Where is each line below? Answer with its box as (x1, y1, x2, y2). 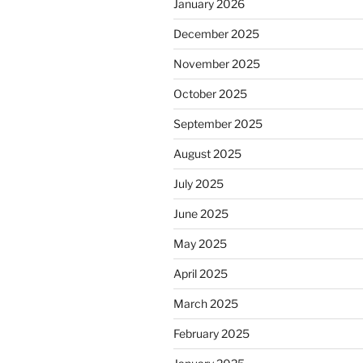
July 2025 (173, 177, 224, 191)
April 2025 (173, 267, 228, 281)
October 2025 (173, 87, 247, 101)
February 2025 (173, 327, 250, 341)
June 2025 (173, 207, 228, 221)
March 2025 (173, 297, 238, 311)
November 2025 (173, 57, 260, 71)
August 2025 (173, 147, 241, 161)
